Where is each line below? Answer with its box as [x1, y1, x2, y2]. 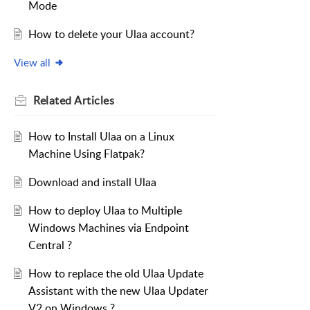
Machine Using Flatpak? [28, 146, 145, 162]
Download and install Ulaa [28, 174, 156, 190]
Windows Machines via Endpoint [28, 220, 189, 236]
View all [14, 55, 51, 70]
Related [33, 93, 74, 109]
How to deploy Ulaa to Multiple [28, 203, 182, 219]
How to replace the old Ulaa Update [28, 266, 203, 282]
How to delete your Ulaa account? [28, 26, 194, 42]
